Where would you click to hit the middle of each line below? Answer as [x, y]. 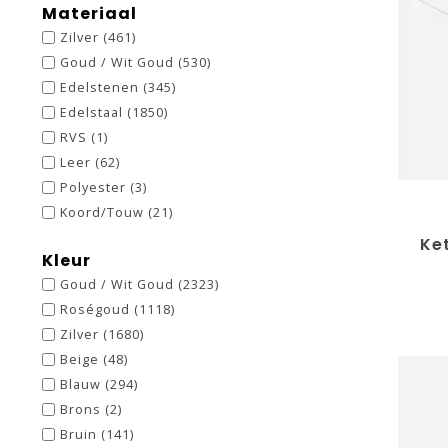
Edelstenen [101, 87]
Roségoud [97, 309]
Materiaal [89, 13]
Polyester [95, 187]
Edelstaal [93, 112]
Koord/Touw [104, 212]
